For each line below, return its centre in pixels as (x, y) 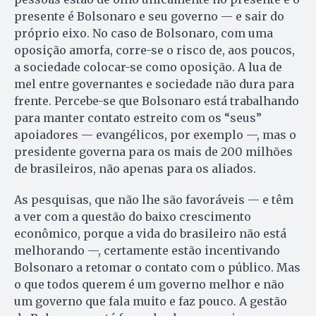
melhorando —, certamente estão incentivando (147, 250)
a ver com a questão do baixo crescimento (133, 216)
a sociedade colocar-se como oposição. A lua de (148, 67)
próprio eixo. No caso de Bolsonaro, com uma (144, 33)
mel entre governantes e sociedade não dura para (154, 84)
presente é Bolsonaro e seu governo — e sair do (149, 16)
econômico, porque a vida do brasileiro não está (150, 233)
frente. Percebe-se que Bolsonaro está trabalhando (157, 101)
